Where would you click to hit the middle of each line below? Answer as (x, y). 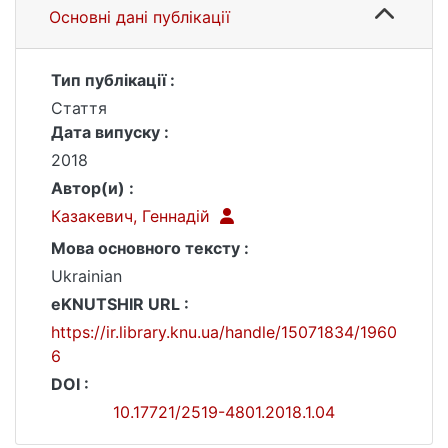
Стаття (79, 108)
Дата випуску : (110, 132)
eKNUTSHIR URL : (120, 304)
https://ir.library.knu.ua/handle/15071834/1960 (224, 332)
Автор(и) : (92, 188)
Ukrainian (86, 276)
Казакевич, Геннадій (133, 216)
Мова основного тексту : (150, 248)
